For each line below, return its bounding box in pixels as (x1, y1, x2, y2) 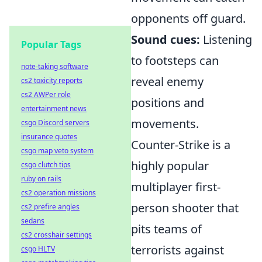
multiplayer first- (131, 179, 220, 195)
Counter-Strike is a (131, 137, 230, 153)
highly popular (131, 158, 209, 174)
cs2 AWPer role (21, 89, 71, 99)
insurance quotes (21, 132, 77, 142)
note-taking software (21, 61, 88, 71)
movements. (131, 116, 199, 132)
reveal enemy (131, 74, 204, 90)
